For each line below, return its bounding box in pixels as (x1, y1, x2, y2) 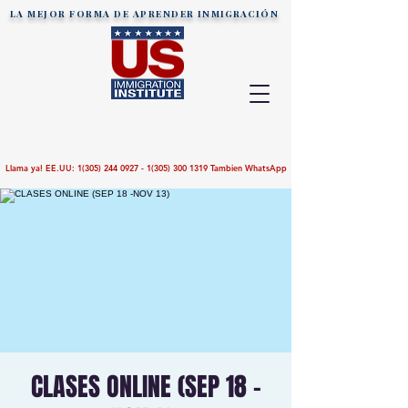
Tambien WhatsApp (207, 162, 287, 173)
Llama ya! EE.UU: (5, 162, 77, 173)
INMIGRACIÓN (198, 7, 279, 20)
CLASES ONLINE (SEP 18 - (30, 368, 261, 405)
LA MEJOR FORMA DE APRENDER (9, 7, 199, 20)
